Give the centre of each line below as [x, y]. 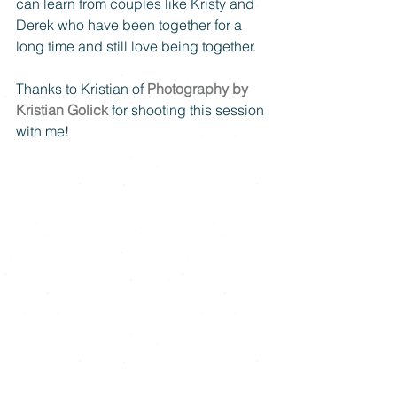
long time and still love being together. [138, 46]
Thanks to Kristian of [82, 89]
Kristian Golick [62, 110]
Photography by [199, 89]
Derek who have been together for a [131, 25]
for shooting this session [188, 110]
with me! [43, 131]
